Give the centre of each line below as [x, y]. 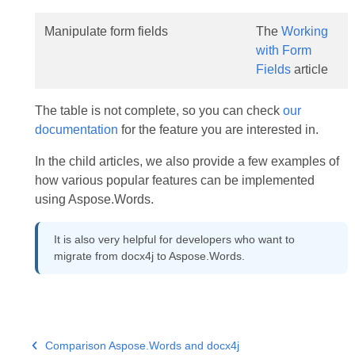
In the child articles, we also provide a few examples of [187, 161]
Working [304, 31]
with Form [283, 50]
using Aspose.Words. [94, 199]
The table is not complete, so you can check [158, 111]
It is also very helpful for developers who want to [174, 239]
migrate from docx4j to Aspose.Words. [149, 256]
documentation [76, 130]
